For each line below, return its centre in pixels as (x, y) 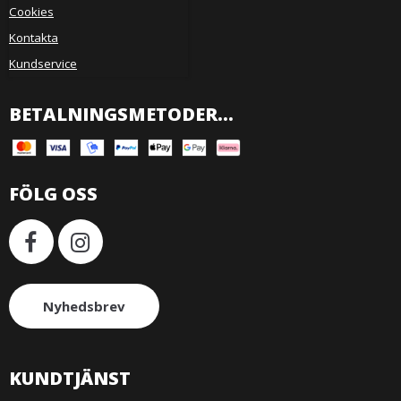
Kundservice (43, 64)
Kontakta (34, 37)
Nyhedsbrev (84, 306)
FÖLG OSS (53, 194)
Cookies (31, 11)
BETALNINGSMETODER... (121, 114)
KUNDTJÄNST (70, 379)
